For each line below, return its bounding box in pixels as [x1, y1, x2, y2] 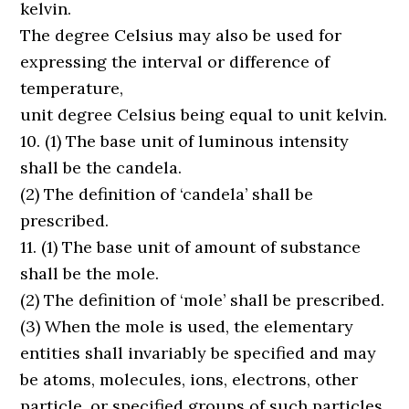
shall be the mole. [20, 263, 160, 284]
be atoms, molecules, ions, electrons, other [20, 369, 359, 390]
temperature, [20, 78, 124, 99]
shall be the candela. [20, 157, 183, 178]
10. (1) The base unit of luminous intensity [20, 131, 350, 152]
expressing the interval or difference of [20, 51, 330, 72]
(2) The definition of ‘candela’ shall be [20, 184, 314, 204]
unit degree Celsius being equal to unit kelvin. [20, 104, 388, 125]
